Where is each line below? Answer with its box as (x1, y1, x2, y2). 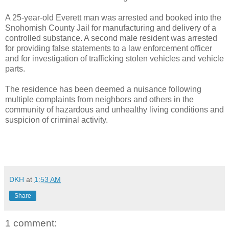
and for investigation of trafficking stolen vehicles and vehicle (5, 54, 224, 63)
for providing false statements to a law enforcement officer (5, 44, 212, 53)
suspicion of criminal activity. (5, 116, 108, 125)
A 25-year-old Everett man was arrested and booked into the (5, 13, 221, 22)
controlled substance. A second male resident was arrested (5, 34, 217, 43)
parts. (5, 64, 25, 74)
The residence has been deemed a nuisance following (5, 85, 201, 94)
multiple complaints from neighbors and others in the (5, 95, 194, 104)
